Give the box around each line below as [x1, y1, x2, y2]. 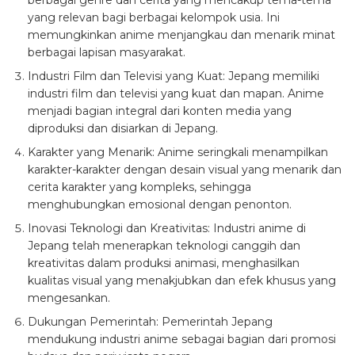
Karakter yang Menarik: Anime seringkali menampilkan [28, 144, 328, 159]
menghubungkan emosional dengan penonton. [28, 197, 292, 212]
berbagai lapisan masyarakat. [28, 44, 185, 59]
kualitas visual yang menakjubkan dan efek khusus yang [28, 273, 336, 288]
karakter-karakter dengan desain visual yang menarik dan [28, 162, 342, 177]
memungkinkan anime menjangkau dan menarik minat [28, 27, 335, 42]
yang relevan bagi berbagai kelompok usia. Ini [28, 10, 280, 25]
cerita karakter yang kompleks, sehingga [28, 179, 251, 194]
